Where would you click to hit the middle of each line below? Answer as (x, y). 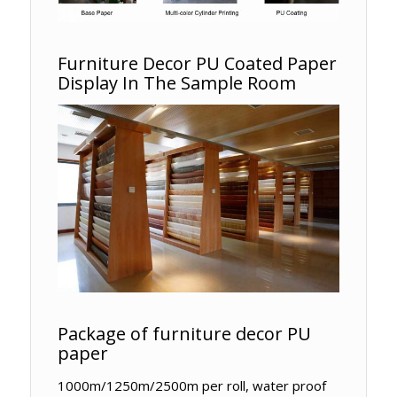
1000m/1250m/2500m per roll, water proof (191, 385)
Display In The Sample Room (176, 82)
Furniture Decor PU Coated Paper (197, 63)
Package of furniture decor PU (184, 334)
